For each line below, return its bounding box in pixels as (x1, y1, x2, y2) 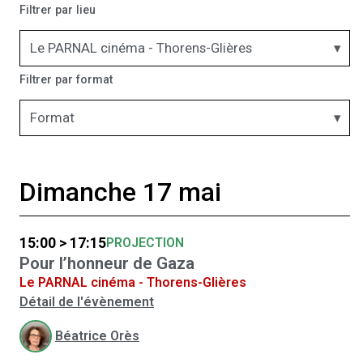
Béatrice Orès (55, 327, 139, 344)
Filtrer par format (19, 72, 113, 87)
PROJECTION (106, 234, 184, 250)
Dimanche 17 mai (19, 176, 221, 207)
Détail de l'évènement (19, 293, 154, 310)
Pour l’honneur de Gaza (19, 253, 194, 273)
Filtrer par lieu (19, 2, 96, 17)
